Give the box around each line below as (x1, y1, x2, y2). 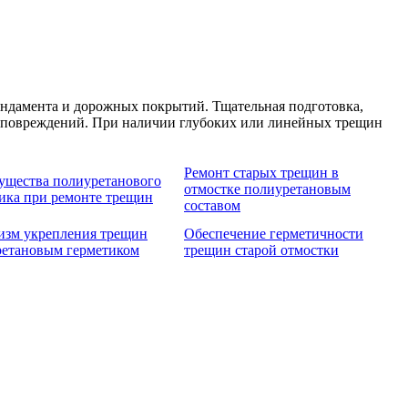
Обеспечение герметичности (184, 225, 363, 241)
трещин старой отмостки (184, 241, 339, 258)
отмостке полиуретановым (184, 180, 351, 197)
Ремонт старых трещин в (184, 164, 339, 180)
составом (184, 197, 240, 213)
